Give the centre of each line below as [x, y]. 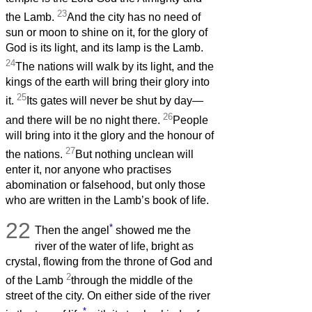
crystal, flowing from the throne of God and [109, 261]
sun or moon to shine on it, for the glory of [107, 33]
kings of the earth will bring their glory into [108, 82]
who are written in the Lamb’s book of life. [107, 201]
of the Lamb [36, 281]
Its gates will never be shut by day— [115, 101]
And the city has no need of [134, 17]
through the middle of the [132, 281]
